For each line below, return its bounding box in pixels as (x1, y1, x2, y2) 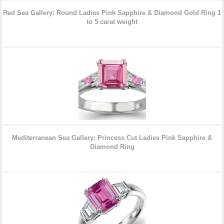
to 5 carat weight (86, 18, 137, 26)
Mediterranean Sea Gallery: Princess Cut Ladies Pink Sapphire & (12, 134, 212, 142)
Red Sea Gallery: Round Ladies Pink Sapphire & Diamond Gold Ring (3, 9, 217, 17)
